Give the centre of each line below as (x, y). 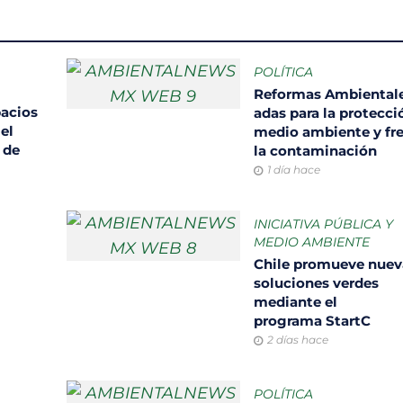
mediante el (296, 301)
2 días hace (298, 339)
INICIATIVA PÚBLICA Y (324, 224)
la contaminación (318, 150)
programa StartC (314, 320)
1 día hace (294, 169)
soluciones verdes (317, 282)
